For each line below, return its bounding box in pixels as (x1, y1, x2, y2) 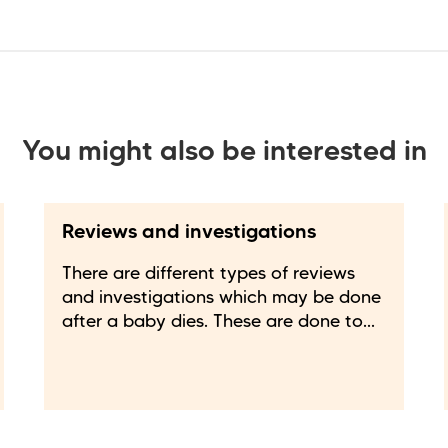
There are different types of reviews (62, 266, 355, 283)
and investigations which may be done (62, 290, 381, 307)
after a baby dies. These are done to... (62, 314, 375, 331)
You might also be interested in (21, 140, 427, 166)
